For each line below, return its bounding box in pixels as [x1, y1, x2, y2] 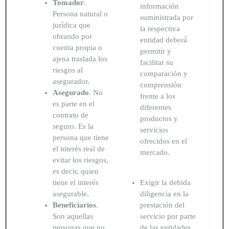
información [140, 2, 179, 11]
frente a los [140, 92, 175, 101]
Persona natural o [53, 9, 108, 18]
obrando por [53, 32, 92, 40]
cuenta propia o [53, 43, 102, 52]
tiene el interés [53, 178, 99, 187]
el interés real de [53, 144, 105, 153]
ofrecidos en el [140, 137, 187, 146]
